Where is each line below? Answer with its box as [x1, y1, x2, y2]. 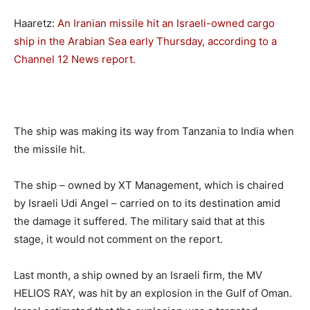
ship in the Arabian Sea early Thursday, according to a [14, 35, 277, 48]
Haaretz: [14, 17, 57, 30]
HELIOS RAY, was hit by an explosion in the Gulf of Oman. [14, 286, 292, 300]
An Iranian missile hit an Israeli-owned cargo [57, 17, 275, 30]
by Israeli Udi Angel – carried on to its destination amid [14, 197, 280, 210]
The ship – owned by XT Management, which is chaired [14, 179, 284, 192]
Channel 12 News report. [14, 53, 136, 66]
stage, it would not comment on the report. [14, 232, 223, 246]
